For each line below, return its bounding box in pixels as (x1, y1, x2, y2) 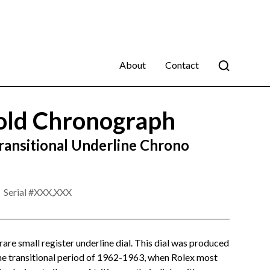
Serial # (3, 186, 34, 198)
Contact (165, 58, 199, 71)
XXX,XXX (33, 186, 72, 198)
